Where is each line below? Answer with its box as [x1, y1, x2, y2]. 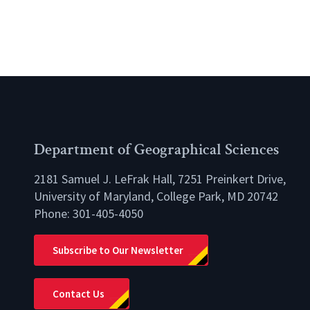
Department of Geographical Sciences [34, 139, 279, 160]
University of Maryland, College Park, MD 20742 [34, 188, 278, 205]
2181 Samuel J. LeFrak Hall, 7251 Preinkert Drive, [34, 171, 286, 188]
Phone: [34, 206, 73, 222]
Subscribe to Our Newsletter [53, 244, 183, 257]
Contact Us [53, 287, 104, 301]
